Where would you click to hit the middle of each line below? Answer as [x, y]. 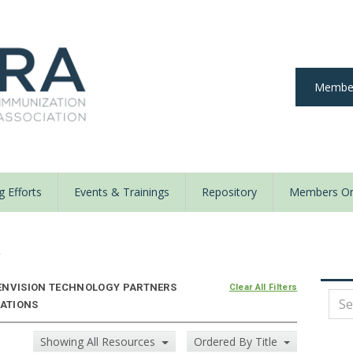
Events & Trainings [122, 192]
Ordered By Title [237, 342]
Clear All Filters [263, 288]
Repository [229, 192]
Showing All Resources [100, 342]
